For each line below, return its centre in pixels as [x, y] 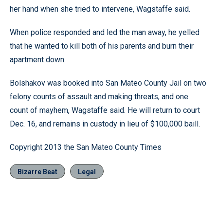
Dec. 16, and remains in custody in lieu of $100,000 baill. [105, 124]
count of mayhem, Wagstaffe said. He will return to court [105, 110]
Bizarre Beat [37, 172]
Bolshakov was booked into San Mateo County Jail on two [108, 83]
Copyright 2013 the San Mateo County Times [86, 147]
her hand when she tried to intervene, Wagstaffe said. [100, 9]
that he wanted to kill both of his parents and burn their [102, 46]
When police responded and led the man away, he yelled [105, 32]
